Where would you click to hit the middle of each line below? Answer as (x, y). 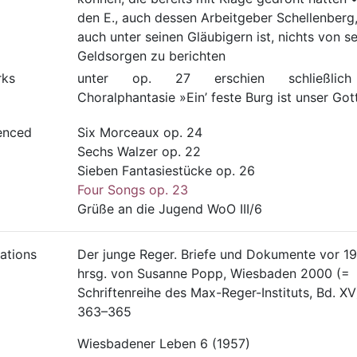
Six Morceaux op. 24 (139, 132)
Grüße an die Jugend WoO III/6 (169, 209)
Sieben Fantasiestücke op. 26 (166, 171)
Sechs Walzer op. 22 (139, 151)
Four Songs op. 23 (132, 190)
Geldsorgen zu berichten (151, 56)
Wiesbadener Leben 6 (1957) (163, 343)
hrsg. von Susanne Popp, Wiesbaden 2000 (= (213, 273)
